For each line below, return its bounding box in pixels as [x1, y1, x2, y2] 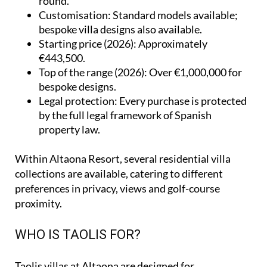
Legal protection [39, 94, 114, 107]
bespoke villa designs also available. [39, 22, 202, 36]
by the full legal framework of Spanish [39, 108, 212, 122]
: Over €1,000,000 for [144, 65, 242, 79]
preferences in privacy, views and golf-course [15, 181, 220, 195]
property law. [39, 122, 100, 136]
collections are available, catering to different [15, 166, 223, 180]
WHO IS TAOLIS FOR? [15, 226, 141, 242]
